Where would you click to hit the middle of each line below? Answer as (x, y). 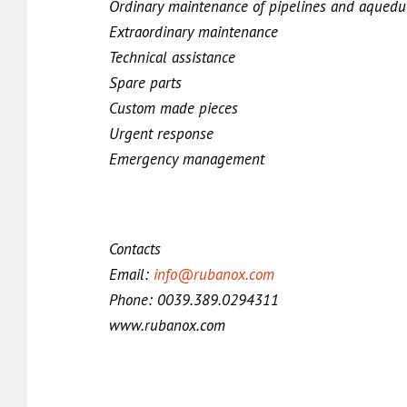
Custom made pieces (174, 108)
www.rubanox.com (167, 325)
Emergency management (187, 159)
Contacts (135, 249)
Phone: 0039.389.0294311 (194, 300)
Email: (131, 274)
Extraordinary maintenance (194, 32)
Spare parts (145, 83)
